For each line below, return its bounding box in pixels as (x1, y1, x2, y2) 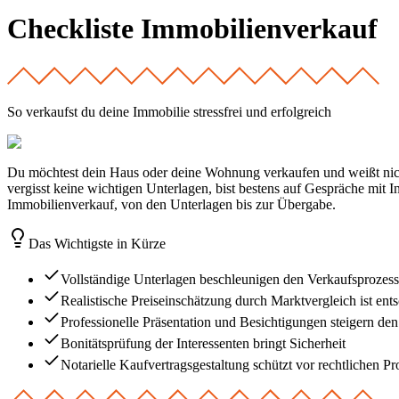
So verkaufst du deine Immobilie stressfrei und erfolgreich (7, 103, 331, 119)
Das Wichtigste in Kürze (28, 235, 166, 251)
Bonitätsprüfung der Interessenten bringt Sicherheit (61, 335, 346, 351)
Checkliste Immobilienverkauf (7, 12, 378, 45)
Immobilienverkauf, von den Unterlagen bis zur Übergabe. (7, 196, 336, 212)
